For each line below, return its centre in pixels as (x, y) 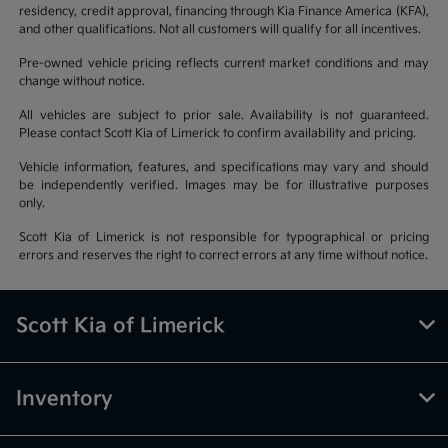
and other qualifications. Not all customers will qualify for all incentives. (220, 30)
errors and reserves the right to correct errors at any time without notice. (224, 256)
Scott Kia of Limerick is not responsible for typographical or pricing (224, 238)
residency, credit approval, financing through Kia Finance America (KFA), (224, 12)
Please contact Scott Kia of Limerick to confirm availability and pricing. (218, 134)
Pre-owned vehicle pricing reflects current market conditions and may (224, 64)
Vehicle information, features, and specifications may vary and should (224, 168)
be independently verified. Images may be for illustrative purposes (224, 186)
